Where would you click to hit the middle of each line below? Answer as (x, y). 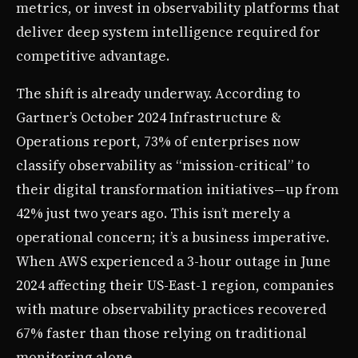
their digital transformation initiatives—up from (177, 189)
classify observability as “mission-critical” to (163, 165)
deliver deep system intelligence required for (168, 32)
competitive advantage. (93, 56)
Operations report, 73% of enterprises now (158, 141)
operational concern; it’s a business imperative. (173, 237)
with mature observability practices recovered (171, 309)
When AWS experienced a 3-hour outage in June (173, 261)
